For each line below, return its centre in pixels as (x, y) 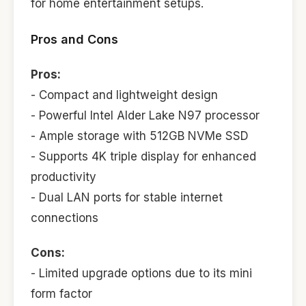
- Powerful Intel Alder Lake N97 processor (145, 116)
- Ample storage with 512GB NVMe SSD (140, 136)
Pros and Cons (74, 39)
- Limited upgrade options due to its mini (141, 273)
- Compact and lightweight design (124, 95)
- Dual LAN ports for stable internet (127, 198)
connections (65, 218)
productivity (64, 177)
